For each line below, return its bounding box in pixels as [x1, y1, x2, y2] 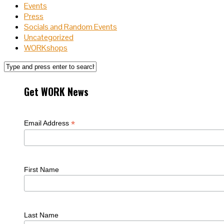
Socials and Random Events [24, 21, 117, 32]
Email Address [24, 118, 71, 127]
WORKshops [24, 42, 67, 53]
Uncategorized [24, 31, 73, 42]
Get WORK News [24, 84, 89, 99]
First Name [24, 165, 59, 173]
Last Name [24, 210, 59, 219]
